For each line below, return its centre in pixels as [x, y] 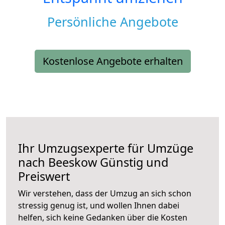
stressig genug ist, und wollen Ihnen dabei [99, 206]
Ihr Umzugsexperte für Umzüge [106, 148]
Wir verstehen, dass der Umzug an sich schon [105, 194]
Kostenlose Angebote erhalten [113, 61]
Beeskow [73, 162]
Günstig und [133, 162]
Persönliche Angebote [113, 22]
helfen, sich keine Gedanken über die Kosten [103, 218]
